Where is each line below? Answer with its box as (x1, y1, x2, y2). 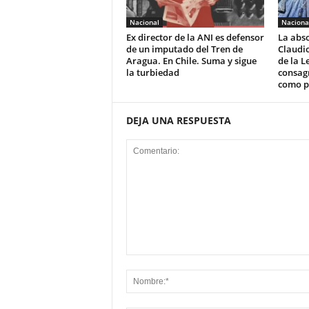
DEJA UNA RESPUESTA (126, 114, 231, 127)
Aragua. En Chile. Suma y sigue (126, 54, 257, 67)
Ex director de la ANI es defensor (126, 31, 264, 43)
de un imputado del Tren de (126, 43, 243, 55)
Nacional (129, 17, 159, 27)
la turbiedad (126, 66, 181, 79)
